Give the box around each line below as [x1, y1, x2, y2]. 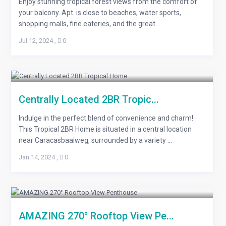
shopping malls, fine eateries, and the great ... [18, 20, 161, 28]
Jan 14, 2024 [18, 153, 55, 161]
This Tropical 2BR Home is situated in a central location [18, 125, 192, 133]
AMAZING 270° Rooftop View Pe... [18, 210, 174, 222]
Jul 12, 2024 [18, 37, 53, 44]
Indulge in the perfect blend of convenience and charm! [18, 114, 193, 122]
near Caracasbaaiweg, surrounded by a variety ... [18, 136, 172, 144]
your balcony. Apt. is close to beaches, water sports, [18, 9, 181, 17]
